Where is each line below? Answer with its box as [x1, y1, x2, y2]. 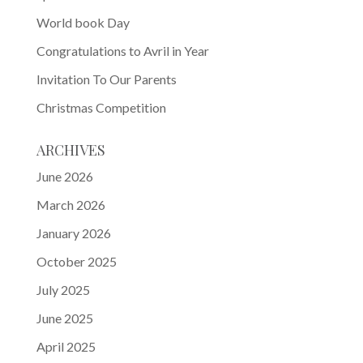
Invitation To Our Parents [36, 71, 177, 88]
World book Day [36, 15, 130, 31]
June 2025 [36, 310, 93, 327]
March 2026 [36, 197, 105, 213]
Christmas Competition [36, 100, 166, 116]
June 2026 [36, 169, 93, 185]
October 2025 [36, 254, 117, 270]
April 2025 [36, 339, 96, 355]
